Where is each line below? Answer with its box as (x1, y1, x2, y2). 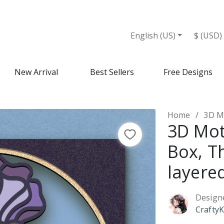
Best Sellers (90, 66, 134, 77)
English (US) (130, 30, 175, 41)
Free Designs (163, 66, 212, 77)
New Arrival (14, 66, 58, 77)
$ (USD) (194, 30, 222, 41)
